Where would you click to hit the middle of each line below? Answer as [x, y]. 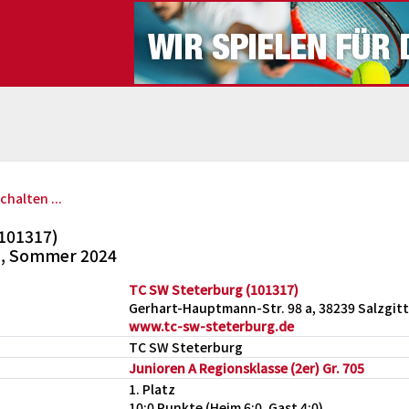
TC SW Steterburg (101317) [214, 289]
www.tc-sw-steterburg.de [211, 326]
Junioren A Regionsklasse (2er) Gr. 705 [246, 368]
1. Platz [152, 389]
